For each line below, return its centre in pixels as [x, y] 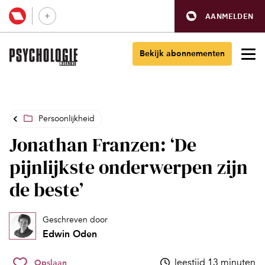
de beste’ [46, 190]
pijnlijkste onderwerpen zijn [129, 167]
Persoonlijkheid [67, 119]
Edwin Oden [70, 234]
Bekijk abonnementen [182, 54]
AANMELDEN [229, 16]
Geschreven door [75, 220]
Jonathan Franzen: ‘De [103, 145]
